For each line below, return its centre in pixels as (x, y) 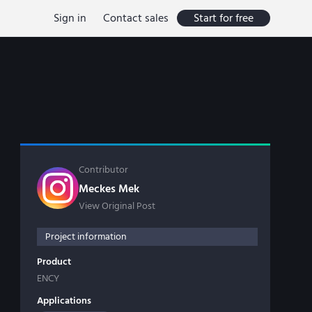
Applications (64, 301)
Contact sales (136, 18)
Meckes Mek (109, 189)
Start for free (224, 18)
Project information (86, 237)
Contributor (103, 170)
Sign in (70, 18)
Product (54, 262)
